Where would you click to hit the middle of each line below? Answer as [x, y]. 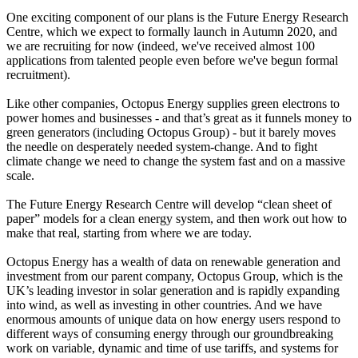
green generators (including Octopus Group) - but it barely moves [171, 133]
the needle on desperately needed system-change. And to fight [162, 147]
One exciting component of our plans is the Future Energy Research [177, 18]
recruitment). [38, 75]
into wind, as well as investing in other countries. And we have [164, 305]
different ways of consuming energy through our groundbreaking [170, 334]
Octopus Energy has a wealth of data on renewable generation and [173, 262]
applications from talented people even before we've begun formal [172, 61]
